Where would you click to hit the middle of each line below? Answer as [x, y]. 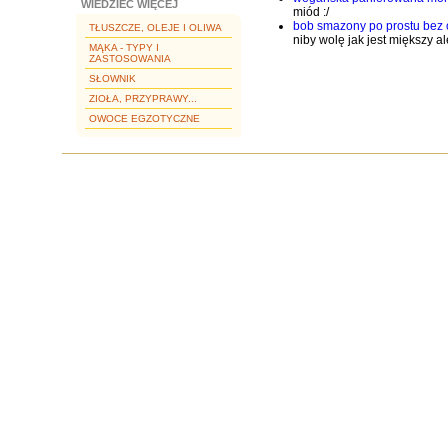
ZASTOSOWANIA [130, 58]
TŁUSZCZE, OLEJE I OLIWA [155, 27]
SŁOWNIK [112, 78]
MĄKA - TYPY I [124, 47]
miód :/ [311, 12]
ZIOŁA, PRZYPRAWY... [143, 98]
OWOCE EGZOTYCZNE [144, 118]
